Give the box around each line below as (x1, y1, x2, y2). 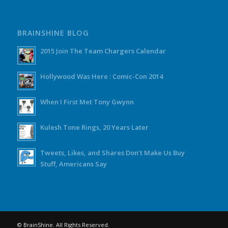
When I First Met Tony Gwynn (40, 97, 134, 106)
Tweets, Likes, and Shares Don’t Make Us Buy (40, 148, 185, 157)
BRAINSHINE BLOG (17, 27, 89, 38)
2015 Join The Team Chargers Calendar (40, 46, 166, 55)
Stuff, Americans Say (40, 159, 107, 168)
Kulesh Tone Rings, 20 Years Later (40, 122, 149, 132)
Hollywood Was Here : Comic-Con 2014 (40, 71, 163, 81)
